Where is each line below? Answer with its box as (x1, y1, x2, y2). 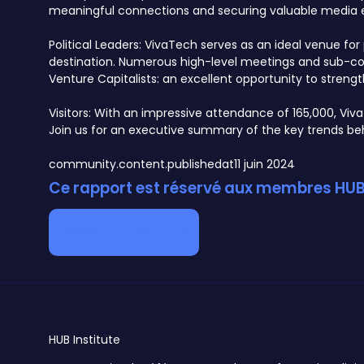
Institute (73, 331, 120, 349)
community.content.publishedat (49, 156, 234, 173)
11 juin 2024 (234, 156, 295, 173)
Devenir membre (60, 219, 188, 241)
